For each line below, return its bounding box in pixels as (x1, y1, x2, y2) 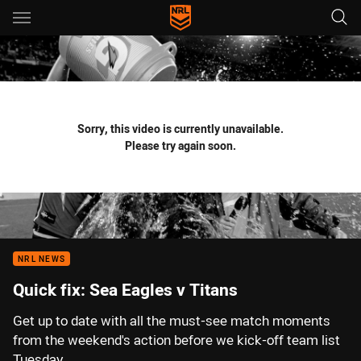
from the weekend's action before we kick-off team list (13, 331, 340, 349)
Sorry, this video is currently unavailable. (77, 121, 284, 136)
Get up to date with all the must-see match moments (13, 312, 330, 330)
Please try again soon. (125, 138, 236, 153)
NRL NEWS (18, 254, 65, 264)
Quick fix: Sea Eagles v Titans (13, 278, 238, 301)
